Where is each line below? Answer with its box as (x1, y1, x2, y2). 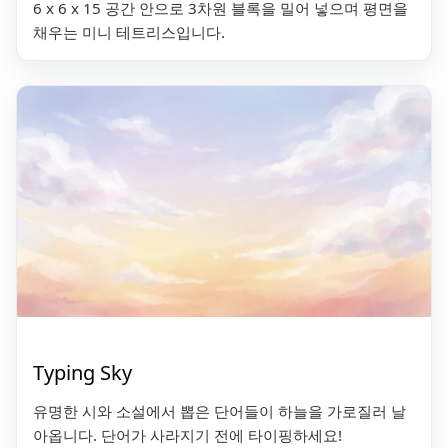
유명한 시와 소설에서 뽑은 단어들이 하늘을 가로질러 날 (33, 401, 406, 422)
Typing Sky (33, 359, 132, 387)
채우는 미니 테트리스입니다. (33, 22, 225, 43)
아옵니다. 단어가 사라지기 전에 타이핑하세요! (33, 425, 342, 446)
